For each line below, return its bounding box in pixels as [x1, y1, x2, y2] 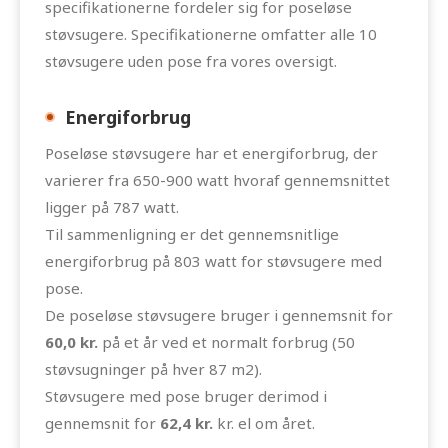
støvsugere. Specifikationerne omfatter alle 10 [45, 23, 377, 44]
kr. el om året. [213, 412, 315, 433]
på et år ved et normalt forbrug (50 [98, 331, 355, 352]
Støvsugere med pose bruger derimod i [45, 385, 327, 406]
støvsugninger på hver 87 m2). [45, 358, 262, 379]
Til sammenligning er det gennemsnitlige [45, 223, 339, 244]
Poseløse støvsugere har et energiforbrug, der [45, 142, 378, 163]
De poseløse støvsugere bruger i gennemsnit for [45, 304, 393, 325]
